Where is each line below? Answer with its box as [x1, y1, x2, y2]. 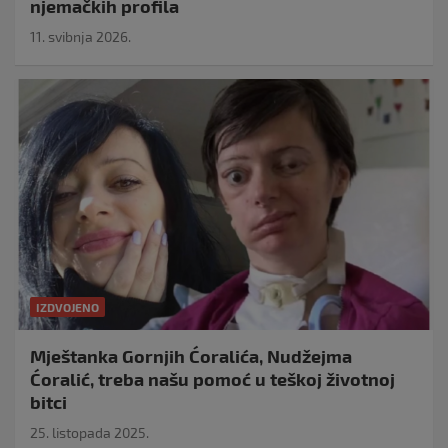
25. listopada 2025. [30, 423, 149, 441]
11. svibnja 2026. [30, 27, 131, 45]
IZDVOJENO [36, 299, 99, 314]
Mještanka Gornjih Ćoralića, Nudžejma [30, 344, 352, 367]
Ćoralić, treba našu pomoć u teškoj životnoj [30, 367, 395, 390]
